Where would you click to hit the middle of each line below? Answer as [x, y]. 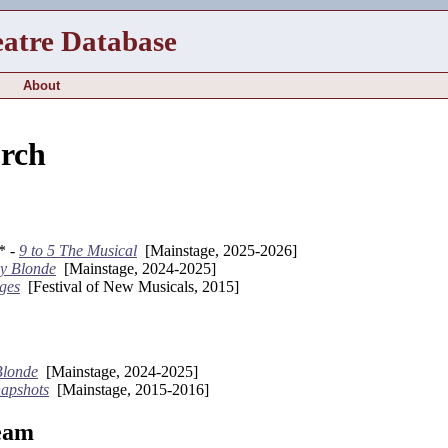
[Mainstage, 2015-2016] [129, 389]
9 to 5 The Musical [78, 250]
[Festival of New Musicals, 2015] [129, 286]
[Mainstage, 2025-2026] [217, 250]
